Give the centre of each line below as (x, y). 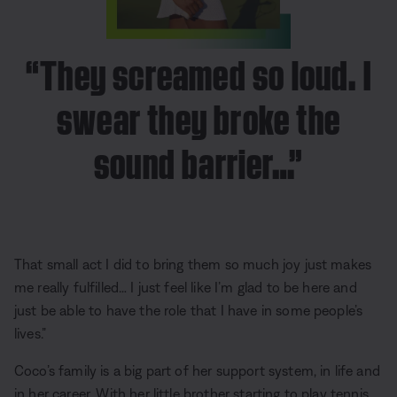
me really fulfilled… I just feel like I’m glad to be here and (186, 288)
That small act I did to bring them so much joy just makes (193, 265)
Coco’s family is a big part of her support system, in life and (197, 371)
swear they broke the (198, 115)
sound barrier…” (198, 160)
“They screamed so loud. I (198, 71)
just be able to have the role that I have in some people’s (189, 311)
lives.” (31, 334)
